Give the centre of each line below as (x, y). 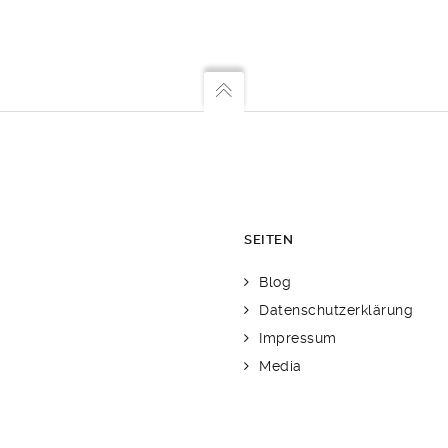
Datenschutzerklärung (336, 310)
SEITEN (268, 239)
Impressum (298, 338)
